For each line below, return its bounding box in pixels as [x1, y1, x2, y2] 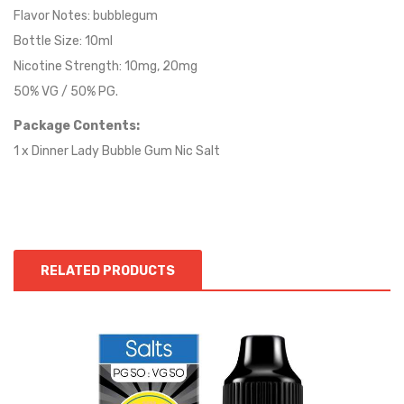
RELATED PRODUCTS [41, 263, 175, 279]
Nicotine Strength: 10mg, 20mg [14, 59, 197, 74]
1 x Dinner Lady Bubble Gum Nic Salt [14, 143, 220, 159]
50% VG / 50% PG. [14, 84, 118, 99]
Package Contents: [14, 118, 140, 133]
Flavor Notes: [14, 8, 93, 23]
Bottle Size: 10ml [14, 33, 113, 49]
